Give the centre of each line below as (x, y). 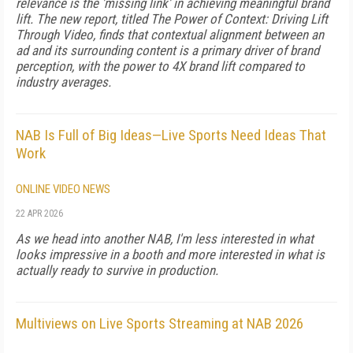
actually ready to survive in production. (117, 270)
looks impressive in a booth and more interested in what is (170, 255)
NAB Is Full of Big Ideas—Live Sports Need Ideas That (171, 135)
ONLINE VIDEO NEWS (63, 189)
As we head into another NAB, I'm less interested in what (165, 239)
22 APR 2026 (39, 214)
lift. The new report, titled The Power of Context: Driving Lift (172, 19)
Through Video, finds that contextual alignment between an (170, 35)
